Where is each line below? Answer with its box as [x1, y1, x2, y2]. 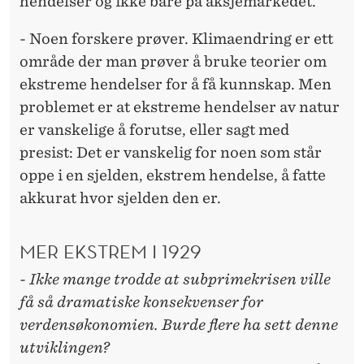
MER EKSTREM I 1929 [19, 239, 201, 264]
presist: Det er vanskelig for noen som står [19, 143, 322, 161]
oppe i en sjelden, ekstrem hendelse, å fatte [19, 166, 326, 184]
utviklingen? [19, 339, 110, 357]
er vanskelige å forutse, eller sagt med [19, 120, 289, 138]
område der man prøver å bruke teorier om [19, 52, 327, 70]
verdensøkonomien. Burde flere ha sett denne [19, 316, 338, 334]
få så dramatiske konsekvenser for [19, 293, 263, 311]
